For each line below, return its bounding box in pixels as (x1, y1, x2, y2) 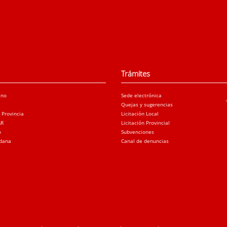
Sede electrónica (121, 92, 162, 99)
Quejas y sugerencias (121, 101, 173, 108)
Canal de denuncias (121, 137, 169, 145)
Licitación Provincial (121, 119, 170, 127)
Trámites (121, 68, 150, 79)
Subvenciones (121, 128, 154, 136)
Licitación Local (121, 110, 159, 118)
